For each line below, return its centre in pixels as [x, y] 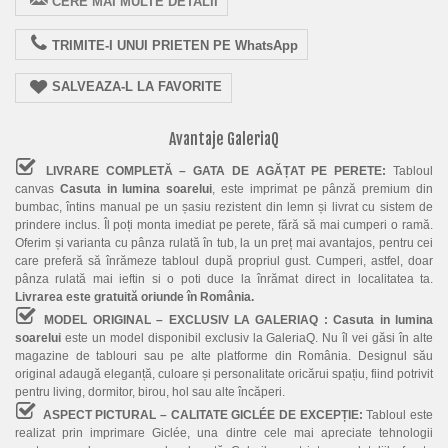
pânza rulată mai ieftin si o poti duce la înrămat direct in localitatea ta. [224, 278]
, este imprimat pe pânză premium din [323, 188]
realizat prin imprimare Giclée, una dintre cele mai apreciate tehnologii [224, 432]
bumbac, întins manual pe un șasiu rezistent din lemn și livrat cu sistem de [224, 206]
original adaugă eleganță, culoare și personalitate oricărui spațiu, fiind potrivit [224, 373]
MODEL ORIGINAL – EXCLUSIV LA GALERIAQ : [189, 319]
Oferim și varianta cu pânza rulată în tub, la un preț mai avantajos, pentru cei [224, 242]
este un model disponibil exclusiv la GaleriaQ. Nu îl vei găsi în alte [247, 337]
